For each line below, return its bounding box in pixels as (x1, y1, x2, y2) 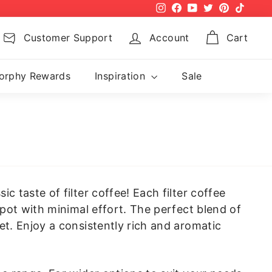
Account (149, 32, 189, 44)
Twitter (212, 3, 238, 12)
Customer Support (23, 32, 113, 44)
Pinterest (228, 3, 261, 12)
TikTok (244, 3, 268, 12)
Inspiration (95, 69, 149, 82)
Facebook (181, 3, 216, 12)
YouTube (197, 3, 228, 12)
